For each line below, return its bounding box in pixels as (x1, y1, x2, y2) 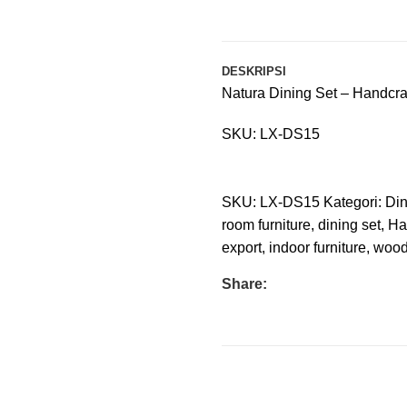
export (222, 240, 262, 256)
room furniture (222, 217, 311, 233)
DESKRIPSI (222, 65, 286, 79)
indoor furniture (269, 240, 366, 256)
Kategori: (323, 194, 382, 211)
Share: (222, 276, 267, 293)
